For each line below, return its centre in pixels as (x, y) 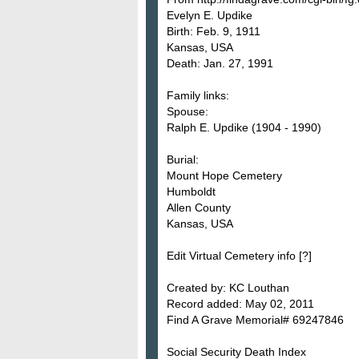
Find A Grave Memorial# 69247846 (255, 319)
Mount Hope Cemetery (224, 175)
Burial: (183, 159)
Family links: (198, 95)
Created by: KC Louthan (228, 287)
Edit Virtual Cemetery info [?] (239, 255)
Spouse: (188, 111)
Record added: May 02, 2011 (240, 303)
